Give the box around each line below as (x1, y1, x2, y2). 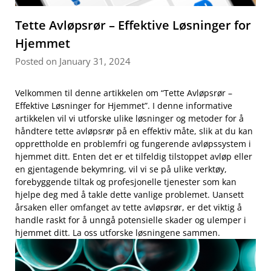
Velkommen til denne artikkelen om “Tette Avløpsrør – (15, 87, 232, 99)
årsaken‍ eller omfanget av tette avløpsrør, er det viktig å (15, 201, 242, 214)
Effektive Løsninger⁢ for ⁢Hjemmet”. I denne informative (15, 100, 232, 112)
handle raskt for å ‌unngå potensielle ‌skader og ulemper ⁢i (15, 214, 246, 226)
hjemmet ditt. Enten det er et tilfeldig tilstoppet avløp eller (15, 151, 252, 163)
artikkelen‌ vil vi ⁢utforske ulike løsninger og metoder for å (15, 113, 244, 125)
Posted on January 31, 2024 (15, 55, 131, 68)
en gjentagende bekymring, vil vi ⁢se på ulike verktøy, (15, 163, 227, 175)
